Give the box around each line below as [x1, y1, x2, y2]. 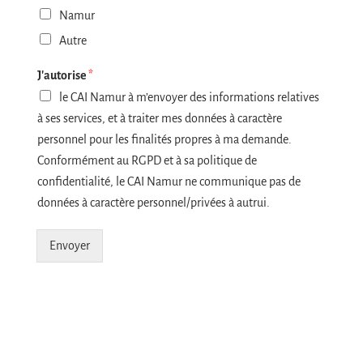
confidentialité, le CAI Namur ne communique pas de [36, 175, 301, 189]
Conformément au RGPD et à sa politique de [36, 154, 257, 168]
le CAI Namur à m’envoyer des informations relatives [58, 91, 319, 105]
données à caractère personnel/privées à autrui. [36, 196, 270, 210]
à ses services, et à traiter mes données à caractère [36, 112, 282, 126]
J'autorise [36, 69, 88, 83]
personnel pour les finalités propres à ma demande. [36, 133, 292, 147]
